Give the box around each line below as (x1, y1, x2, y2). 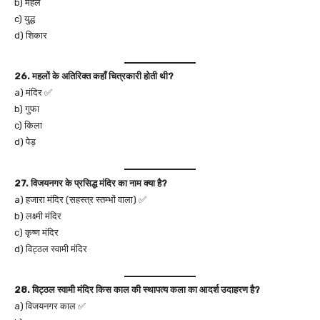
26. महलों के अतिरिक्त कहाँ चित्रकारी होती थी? (14, 71, 174, 81)
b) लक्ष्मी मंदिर (14, 210, 61, 221)
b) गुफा (14, 104, 39, 114)
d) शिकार (14, 29, 47, 41)
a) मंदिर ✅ (14, 87, 52, 98)
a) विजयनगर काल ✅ (14, 301, 86, 311)
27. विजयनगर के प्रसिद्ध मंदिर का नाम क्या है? (14, 177, 167, 189)
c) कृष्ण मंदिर (14, 226, 59, 238)
